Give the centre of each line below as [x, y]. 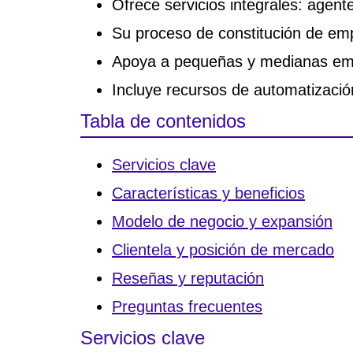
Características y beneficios [208, 193]
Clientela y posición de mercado [223, 249]
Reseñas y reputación [188, 278]
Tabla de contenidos [163, 121]
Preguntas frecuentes [187, 306]
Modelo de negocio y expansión [222, 221]
